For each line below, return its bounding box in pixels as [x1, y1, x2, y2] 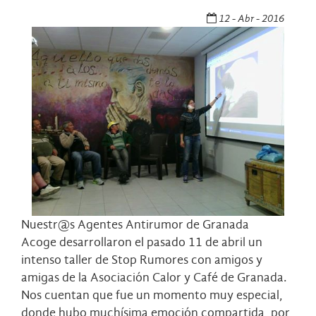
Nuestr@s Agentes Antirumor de [21, 217, 202, 233]
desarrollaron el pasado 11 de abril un [56, 235, 262, 250]
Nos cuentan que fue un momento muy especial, [21, 288, 283, 303]
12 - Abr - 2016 [217, 11, 284, 25]
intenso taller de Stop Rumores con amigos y [21, 253, 262, 268]
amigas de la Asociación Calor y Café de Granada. [21, 270, 287, 286]
